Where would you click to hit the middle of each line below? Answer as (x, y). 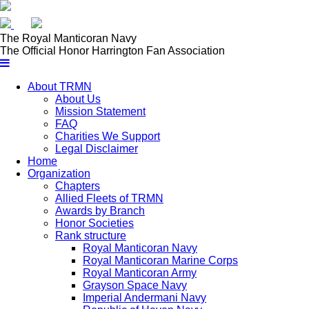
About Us (78, 99)
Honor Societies (94, 223)
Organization (59, 173)
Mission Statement (100, 111)
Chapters (78, 186)
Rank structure (91, 236)
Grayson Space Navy (135, 285)
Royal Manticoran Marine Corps (160, 260)
